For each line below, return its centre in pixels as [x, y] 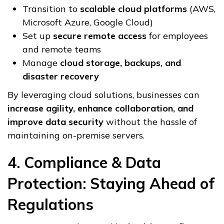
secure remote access [100, 36]
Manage [41, 63]
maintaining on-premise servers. [76, 135]
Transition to [51, 9]
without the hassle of [150, 122]
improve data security [55, 122]
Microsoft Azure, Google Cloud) [88, 22]
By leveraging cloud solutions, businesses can [103, 95]
